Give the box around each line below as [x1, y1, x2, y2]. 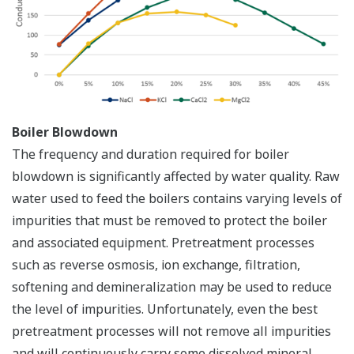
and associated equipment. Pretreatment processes [12, 234, 314, 252]
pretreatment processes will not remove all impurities [12, 322, 331, 341]
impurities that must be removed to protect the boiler [12, 212, 327, 230]
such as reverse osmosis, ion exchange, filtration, [12, 256, 300, 274]
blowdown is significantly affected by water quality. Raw [12, 168, 340, 186]
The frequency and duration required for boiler [12, 145, 289, 164]
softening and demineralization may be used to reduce [12, 278, 332, 296]
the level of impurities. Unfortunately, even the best [12, 300, 318, 318]
